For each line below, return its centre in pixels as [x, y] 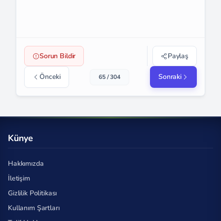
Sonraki [170, 77]
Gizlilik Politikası [33, 193]
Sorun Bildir [58, 56]
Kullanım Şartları [34, 208]
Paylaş [178, 56]
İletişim [19, 178]
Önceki [50, 77]
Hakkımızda [26, 163]
